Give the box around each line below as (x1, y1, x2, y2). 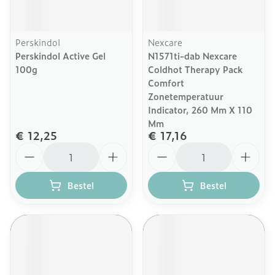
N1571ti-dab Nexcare (148, 49, 237, 62)
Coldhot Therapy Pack (148, 63, 242, 76)
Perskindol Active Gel (15, 49, 106, 62)
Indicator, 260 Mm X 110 (148, 103, 252, 116)
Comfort (148, 76, 184, 89)
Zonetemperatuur (148, 90, 223, 103)
